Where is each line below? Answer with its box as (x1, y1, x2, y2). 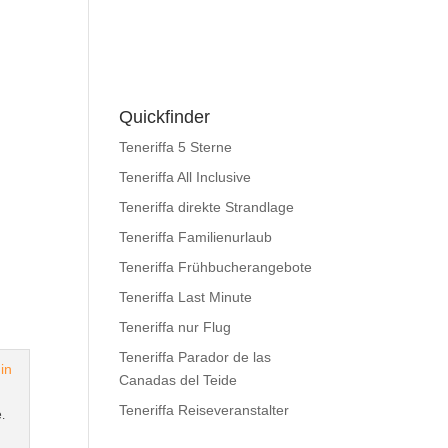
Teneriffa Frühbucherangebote (119, 259, 313, 275)
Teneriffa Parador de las (119, 349, 272, 365)
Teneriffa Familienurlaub (119, 229, 273, 245)
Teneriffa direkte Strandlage (119, 199, 295, 215)
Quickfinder (119, 107, 211, 127)
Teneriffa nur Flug (119, 319, 232, 335)
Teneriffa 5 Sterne (119, 139, 233, 155)
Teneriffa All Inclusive (119, 169, 252, 185)
